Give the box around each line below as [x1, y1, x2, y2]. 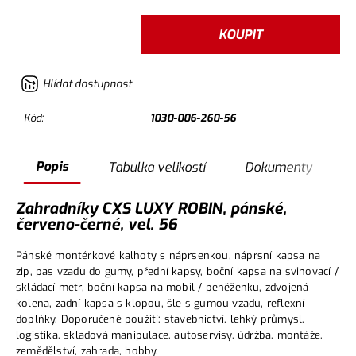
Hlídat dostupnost [43, 77, 132, 91]
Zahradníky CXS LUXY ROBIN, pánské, [16, 198, 287, 219]
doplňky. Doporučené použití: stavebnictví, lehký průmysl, [16, 311, 305, 326]
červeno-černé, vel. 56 [16, 214, 177, 235]
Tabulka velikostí [108, 158, 205, 176]
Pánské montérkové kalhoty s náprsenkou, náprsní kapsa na [16, 248, 321, 262]
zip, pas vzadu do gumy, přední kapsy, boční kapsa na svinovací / [16, 264, 339, 278]
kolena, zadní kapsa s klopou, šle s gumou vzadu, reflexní [16, 296, 305, 310]
